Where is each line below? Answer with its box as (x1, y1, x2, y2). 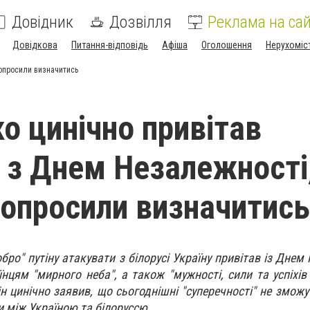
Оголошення (201, 39, 252, 51)
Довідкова (12, 39, 57, 51)
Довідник (12, 12, 73, 32)
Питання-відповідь (71, 39, 148, 51)
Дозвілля (109, 12, 172, 32)
